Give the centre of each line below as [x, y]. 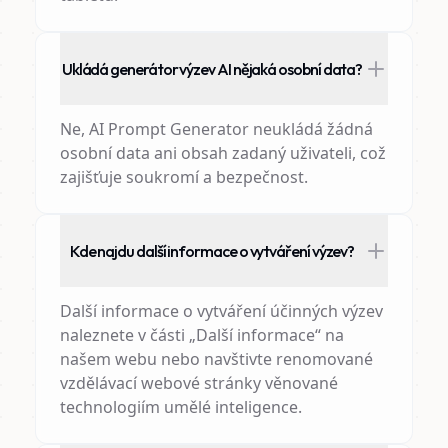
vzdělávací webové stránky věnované [198, 383]
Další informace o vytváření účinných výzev [221, 311]
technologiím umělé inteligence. [180, 407]
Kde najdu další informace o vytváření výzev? [212, 251]
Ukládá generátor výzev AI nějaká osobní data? [212, 69]
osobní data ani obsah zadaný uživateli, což [222, 153]
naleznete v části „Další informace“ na [201, 335]
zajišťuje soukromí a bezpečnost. [183, 177]
